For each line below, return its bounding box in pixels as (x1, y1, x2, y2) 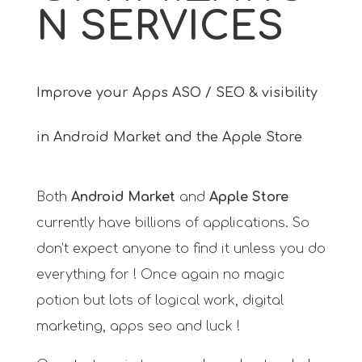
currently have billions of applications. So (36, 215, 309, 230)
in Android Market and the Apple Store (36, 129, 302, 145)
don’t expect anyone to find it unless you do (36, 241, 326, 256)
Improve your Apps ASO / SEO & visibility (36, 85, 318, 100)
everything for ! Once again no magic (36, 267, 285, 282)
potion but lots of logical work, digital (36, 293, 284, 308)
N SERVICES (36, 5, 284, 48)
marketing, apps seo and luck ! (36, 318, 240, 334)
